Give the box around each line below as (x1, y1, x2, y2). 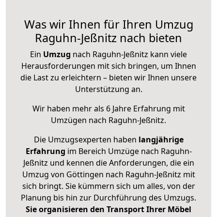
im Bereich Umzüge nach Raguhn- (65, 146, 192, 157)
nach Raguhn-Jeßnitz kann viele (71, 49, 187, 60)
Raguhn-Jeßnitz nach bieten (35, 30, 182, 46)
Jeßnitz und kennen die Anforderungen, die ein (23, 157, 194, 169)
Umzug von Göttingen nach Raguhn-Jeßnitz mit (22, 169, 195, 180)
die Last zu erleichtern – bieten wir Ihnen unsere (20, 72, 197, 83)
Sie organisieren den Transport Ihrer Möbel (26, 204, 191, 215)
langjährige (138, 134, 184, 145)
